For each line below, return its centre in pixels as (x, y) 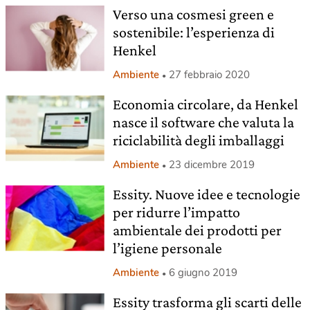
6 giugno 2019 (203, 273)
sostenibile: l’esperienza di (193, 32)
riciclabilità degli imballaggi (198, 140)
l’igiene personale (167, 248)
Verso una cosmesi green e (193, 14)
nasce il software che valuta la (203, 122)
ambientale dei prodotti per (197, 230)
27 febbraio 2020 (209, 75)
